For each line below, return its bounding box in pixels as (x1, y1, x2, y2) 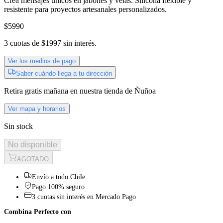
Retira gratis (4, 86, 42, 95)
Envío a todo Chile (32, 173, 85, 181)
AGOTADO (17, 155, 49, 163)
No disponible (8, 140, 57, 149)
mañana (44, 86, 68, 95)
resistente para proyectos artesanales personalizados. (4, 4, 167, 13)
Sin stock (4, 121, 33, 130)
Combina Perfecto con (4, 208, 71, 216)
